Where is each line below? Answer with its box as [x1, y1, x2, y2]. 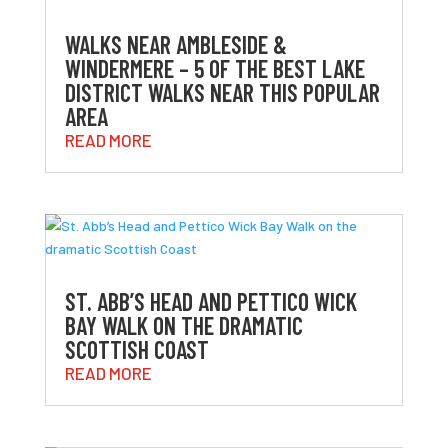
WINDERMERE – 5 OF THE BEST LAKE [64, 53, 365, 83]
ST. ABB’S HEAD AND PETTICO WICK [64, 286, 357, 316]
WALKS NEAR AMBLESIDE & [64, 29, 287, 59]
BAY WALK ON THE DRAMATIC [64, 310, 303, 340]
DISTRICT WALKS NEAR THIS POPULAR [64, 77, 380, 107]
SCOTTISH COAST [64, 334, 209, 364]
